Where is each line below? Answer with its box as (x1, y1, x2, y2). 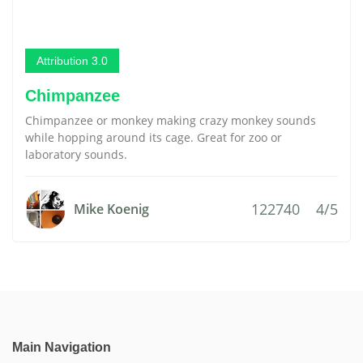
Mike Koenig (74, 200, 149, 218)
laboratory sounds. (25, 147, 127, 162)
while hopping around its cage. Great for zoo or (25, 130, 282, 145)
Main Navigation (12, 340, 111, 354)
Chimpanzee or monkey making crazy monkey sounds (25, 113, 316, 128)
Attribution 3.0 (36, 54, 108, 67)
